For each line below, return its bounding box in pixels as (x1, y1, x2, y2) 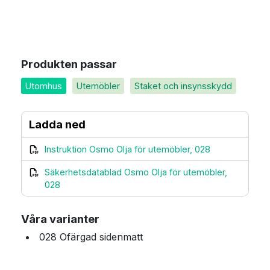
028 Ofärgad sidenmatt (39, 231, 143, 243)
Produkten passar (21, 57, 117, 71)
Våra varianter (21, 212, 99, 226)
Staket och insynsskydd (134, 81, 232, 92)
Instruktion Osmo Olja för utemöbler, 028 (45, 144, 210, 155)
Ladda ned (29, 118, 86, 131)
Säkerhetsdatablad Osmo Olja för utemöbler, (45, 167, 227, 178)
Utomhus (25, 81, 62, 92)
